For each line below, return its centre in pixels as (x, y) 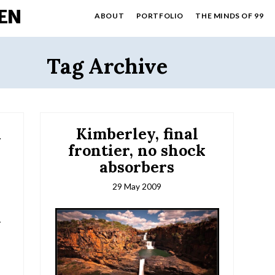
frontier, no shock (137, 151)
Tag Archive (107, 66)
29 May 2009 (137, 187)
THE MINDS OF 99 (230, 16)
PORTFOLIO (160, 16)
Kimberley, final (137, 134)
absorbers (137, 167)
